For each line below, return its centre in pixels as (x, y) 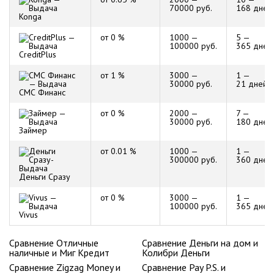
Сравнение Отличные (54, 243)
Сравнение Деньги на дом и (200, 243)
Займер (33, 130)
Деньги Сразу (45, 177)
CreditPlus (38, 54)
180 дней (254, 122)
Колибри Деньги (176, 253)
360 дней (254, 160)
